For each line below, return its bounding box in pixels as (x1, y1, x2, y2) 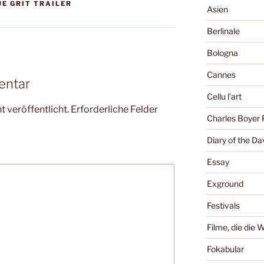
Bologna (206, 48, 238, 58)
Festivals (206, 200, 240, 211)
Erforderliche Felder (71, 103, 158, 115)
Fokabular (206, 244, 244, 255)
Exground (206, 179, 243, 189)
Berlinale (206, 26, 240, 37)
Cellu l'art (206, 91, 242, 102)
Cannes (206, 70, 236, 80)
